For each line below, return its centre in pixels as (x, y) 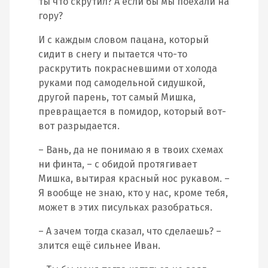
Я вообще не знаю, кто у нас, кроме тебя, (133, 193)
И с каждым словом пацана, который (124, 40)
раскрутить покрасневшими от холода (128, 68)
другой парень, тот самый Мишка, (117, 97)
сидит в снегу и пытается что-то (113, 54)
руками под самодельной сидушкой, (122, 83)
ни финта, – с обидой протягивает (118, 164)
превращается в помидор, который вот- (132, 112)
